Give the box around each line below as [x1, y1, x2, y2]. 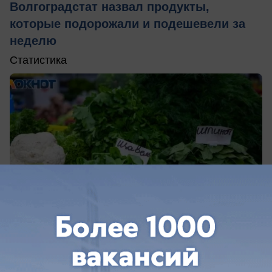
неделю [10, 33, 56, 47]
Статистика [10, 53, 67, 66]
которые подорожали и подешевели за [10, 16, 245, 30]
